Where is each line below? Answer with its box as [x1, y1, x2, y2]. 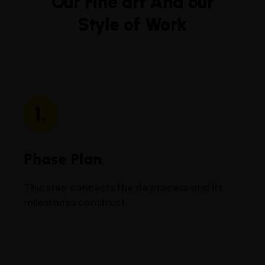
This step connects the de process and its [24, 181, 223, 195]
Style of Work [77, 14, 188, 36]
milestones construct [24, 196, 125, 209]
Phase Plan [24, 150, 102, 169]
